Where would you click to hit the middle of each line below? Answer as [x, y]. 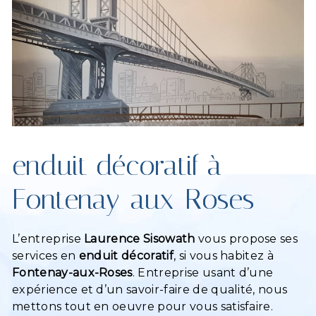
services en [45, 256]
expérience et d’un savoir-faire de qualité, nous [150, 290]
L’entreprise [48, 239]
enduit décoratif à [117, 166]
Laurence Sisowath [140, 239]
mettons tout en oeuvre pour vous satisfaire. [143, 307]
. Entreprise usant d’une [203, 273]
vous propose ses [247, 239]
